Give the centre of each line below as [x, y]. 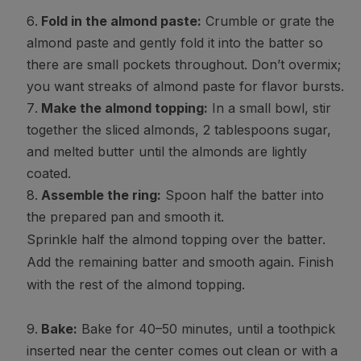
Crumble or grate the [268, 21]
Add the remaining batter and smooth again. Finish [180, 262]
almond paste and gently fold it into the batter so [174, 43]
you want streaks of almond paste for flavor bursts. [185, 87]
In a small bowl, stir [269, 108]
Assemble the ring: [101, 195]
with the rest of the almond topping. [135, 285]
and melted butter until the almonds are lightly [166, 152]
